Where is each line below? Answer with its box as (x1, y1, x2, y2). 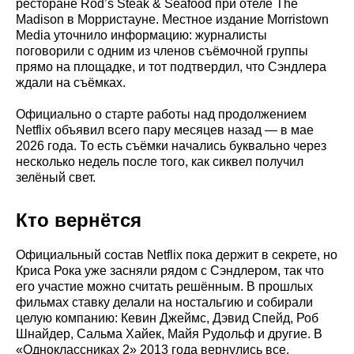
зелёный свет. (16, 170, 96, 184)
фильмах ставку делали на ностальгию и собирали (16, 295, 313, 309)
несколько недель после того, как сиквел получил (16, 154, 303, 168)
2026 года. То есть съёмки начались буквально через (16, 138, 326, 153)
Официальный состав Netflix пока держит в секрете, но (16, 247, 337, 262)
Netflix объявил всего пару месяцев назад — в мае (16, 122, 314, 137)
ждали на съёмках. (16, 75, 126, 89)
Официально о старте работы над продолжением (16, 107, 307, 121)
